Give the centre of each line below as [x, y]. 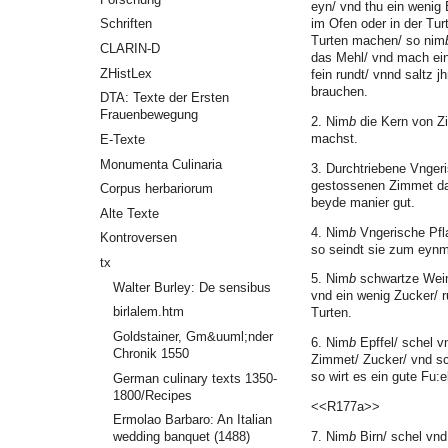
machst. [334, 138]
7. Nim [330, 436]
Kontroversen [139, 238]
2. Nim [330, 121]
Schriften [126, 24]
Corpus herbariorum [157, 189]
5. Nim [330, 279]
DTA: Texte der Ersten [165, 98]
